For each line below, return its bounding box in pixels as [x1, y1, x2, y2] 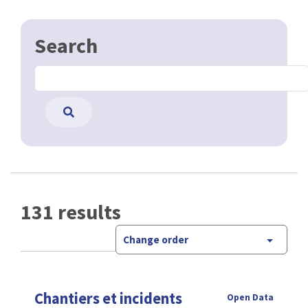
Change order [123, 232, 188, 246]
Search [34, 32, 98, 58]
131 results [21, 198, 121, 225]
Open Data [227, 291, 274, 304]
